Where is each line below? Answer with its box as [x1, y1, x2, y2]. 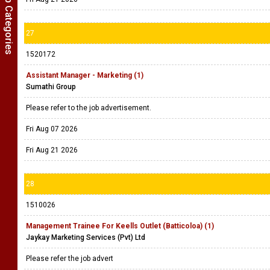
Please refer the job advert [26, 254, 115, 263]
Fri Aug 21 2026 [26, 146, 78, 154]
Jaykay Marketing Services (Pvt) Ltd [26, 233, 145, 242]
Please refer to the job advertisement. [26, 104, 155, 112]
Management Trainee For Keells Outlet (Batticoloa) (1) [26, 222, 214, 230]
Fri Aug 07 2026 [26, 125, 78, 133]
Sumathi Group [26, 83, 76, 91]
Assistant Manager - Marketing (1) [26, 71, 143, 80]
